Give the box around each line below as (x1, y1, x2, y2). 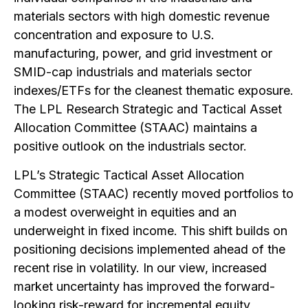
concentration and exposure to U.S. (14, 27, 214, 42)
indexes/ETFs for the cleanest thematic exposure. (14, 83, 294, 98)
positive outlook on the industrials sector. (14, 139, 247, 153)
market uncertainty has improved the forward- (14, 279, 275, 294)
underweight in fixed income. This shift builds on (14, 223, 287, 238)
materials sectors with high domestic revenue (14, 9, 269, 23)
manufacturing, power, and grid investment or (14, 46, 272, 60)
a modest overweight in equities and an (14, 205, 236, 219)
